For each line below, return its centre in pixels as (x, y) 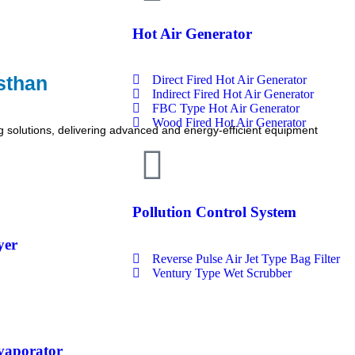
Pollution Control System (215, 212)
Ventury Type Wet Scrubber (222, 273)
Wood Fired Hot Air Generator (229, 123)
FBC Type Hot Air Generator (226, 109)
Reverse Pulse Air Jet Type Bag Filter (246, 258)
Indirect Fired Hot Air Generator (233, 94)
